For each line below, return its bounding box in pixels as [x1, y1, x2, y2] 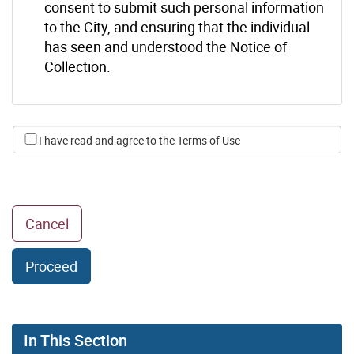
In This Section [24, 329, 127, 351]
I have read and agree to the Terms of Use [39, 132, 240, 148]
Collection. [44, 56, 111, 76]
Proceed [25, 256, 77, 276]
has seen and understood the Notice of [44, 36, 287, 56]
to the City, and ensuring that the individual [44, 17, 310, 36]
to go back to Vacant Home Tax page [68, 213, 299, 232]
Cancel [25, 213, 69, 233]
